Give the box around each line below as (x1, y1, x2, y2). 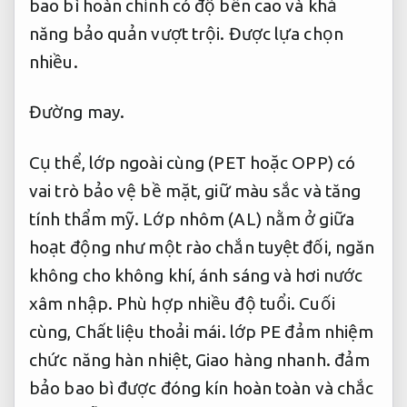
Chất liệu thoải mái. (74, 322, 226, 342)
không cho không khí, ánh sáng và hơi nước (29, 265, 363, 286)
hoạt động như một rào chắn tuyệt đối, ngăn (29, 237, 375, 258)
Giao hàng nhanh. (195, 350, 331, 371)
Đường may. (29, 102, 124, 123)
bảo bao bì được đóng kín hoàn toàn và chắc (29, 378, 374, 399)
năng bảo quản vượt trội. (29, 23, 229, 44)
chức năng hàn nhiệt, (29, 350, 196, 371)
